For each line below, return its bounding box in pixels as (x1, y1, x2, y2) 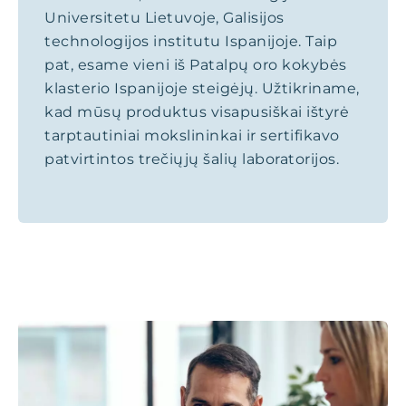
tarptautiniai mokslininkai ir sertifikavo (44, 127, 340, 144)
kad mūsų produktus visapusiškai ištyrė (44, 103, 349, 121)
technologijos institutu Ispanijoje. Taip (44, 33, 337, 50)
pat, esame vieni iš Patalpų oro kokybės (44, 56, 347, 73)
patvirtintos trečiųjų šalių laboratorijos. (44, 150, 339, 168)
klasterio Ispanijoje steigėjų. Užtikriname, (44, 80, 360, 97)
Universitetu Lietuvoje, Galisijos (44, 9, 285, 26)
